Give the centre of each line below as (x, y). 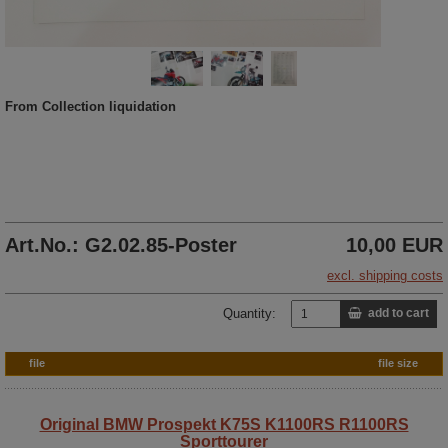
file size (398, 362)
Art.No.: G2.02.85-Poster (121, 244)
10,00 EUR (394, 244)
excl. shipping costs (385, 275)
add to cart (395, 313)
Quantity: (249, 313)
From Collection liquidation (90, 106)
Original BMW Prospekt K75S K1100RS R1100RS (224, 424)
